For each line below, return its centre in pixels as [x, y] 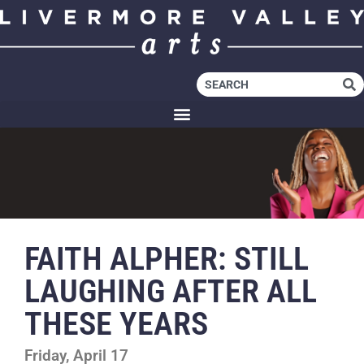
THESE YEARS [116, 323]
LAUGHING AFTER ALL [171, 291]
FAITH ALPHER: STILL [167, 258]
